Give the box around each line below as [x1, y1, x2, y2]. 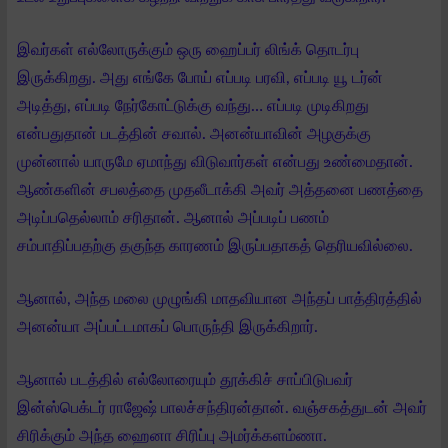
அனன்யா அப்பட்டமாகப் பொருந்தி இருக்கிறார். [17, 318, 318, 335]
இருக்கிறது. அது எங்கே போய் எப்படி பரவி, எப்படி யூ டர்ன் [17, 69, 383, 86]
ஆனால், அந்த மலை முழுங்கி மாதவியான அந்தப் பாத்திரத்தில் [17, 290, 422, 307]
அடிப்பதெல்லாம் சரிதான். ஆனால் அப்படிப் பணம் [17, 209, 329, 226]
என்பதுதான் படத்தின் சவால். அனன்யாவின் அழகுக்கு [17, 125, 371, 142]
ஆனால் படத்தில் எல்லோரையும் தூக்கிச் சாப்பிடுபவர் [17, 371, 353, 388]
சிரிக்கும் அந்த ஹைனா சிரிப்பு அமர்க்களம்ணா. [17, 427, 327, 444]
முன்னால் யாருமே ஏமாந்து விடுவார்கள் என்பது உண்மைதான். [17, 153, 413, 170]
